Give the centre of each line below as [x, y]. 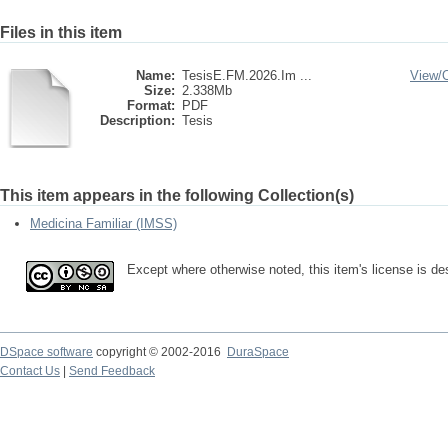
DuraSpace [258, 352]
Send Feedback [112, 371]
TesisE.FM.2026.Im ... [247, 75]
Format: [151, 105]
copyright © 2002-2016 [160, 352]
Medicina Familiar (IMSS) [103, 223]
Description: [137, 120]
